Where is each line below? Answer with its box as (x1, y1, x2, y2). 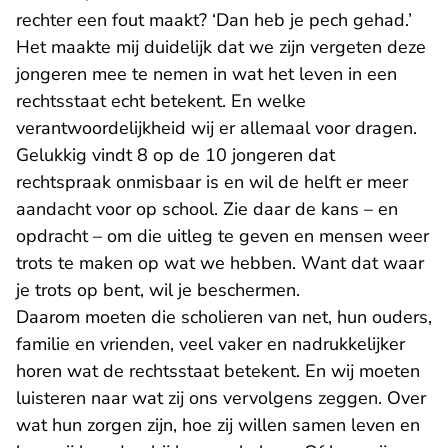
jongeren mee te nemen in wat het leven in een (16, 62, 397, 86)
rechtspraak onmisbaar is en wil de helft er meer (16, 170, 408, 194)
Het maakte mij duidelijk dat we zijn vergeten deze (16, 35, 426, 59)
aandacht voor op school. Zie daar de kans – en (16, 197, 398, 221)
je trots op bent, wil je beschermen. (16, 278, 300, 302)
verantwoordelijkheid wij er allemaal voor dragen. (16, 116, 417, 140)
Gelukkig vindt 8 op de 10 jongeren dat (16, 143, 335, 167)
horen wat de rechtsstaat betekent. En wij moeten (16, 359, 420, 383)
